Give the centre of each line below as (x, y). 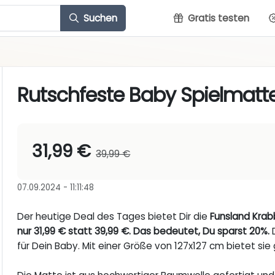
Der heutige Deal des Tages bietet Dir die (114, 217)
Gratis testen (217, 18)
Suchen (99, 18)
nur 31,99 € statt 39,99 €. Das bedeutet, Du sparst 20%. (144, 231)
